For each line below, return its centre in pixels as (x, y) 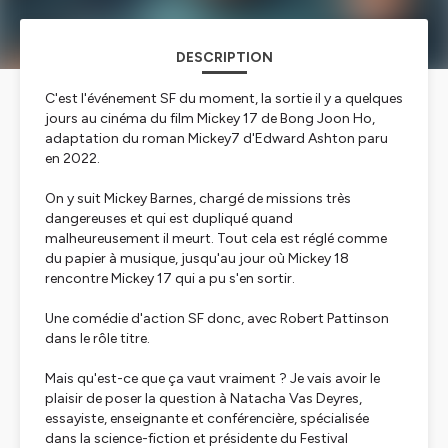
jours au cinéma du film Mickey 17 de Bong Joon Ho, (210, 118)
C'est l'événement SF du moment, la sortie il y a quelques (224, 98)
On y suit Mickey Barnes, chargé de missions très (198, 198)
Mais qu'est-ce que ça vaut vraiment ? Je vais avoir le (212, 378)
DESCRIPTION (224, 57)
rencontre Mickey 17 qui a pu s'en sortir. (170, 278)
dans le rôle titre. (97, 338)
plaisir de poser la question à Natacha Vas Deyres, (203, 398)
